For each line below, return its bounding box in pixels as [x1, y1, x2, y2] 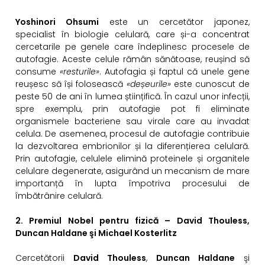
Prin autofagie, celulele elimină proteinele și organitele [15, 153, 250, 165]
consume [15, 66, 60, 78]
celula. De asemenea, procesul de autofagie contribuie [15, 128, 250, 140]
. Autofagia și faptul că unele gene [99, 66, 250, 78]
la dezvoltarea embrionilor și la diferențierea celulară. [15, 140, 250, 153]
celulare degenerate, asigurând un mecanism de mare [15, 165, 250, 177]
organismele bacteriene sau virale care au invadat [15, 115, 250, 128]
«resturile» [60, 66, 99, 78]
